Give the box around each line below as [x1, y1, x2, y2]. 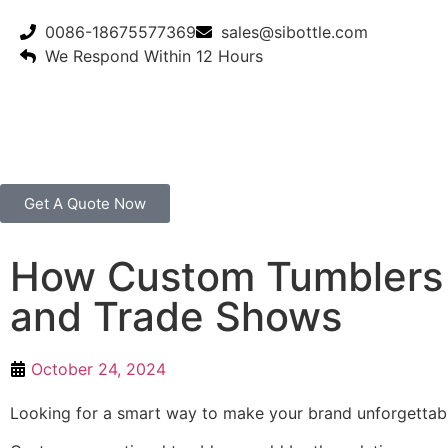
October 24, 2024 [31, 358, 166, 379]
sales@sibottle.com [221, 22, 368, 42]
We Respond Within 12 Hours [45, 46, 263, 66]
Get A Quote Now [24, 193, 146, 213]
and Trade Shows [10, 291, 342, 341]
